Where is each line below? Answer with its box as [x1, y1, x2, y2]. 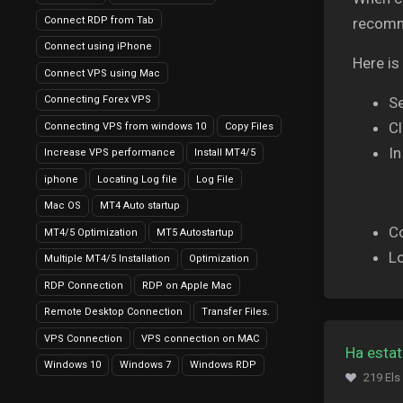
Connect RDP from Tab [44, 13, 154, 26]
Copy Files [225, 120, 273, 132]
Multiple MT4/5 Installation [44, 253, 170, 264]
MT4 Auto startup [100, 200, 180, 211]
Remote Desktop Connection [44, 306, 183, 318]
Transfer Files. [201, 306, 270, 318]
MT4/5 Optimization [44, 226, 138, 238]
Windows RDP [190, 359, 256, 371]
